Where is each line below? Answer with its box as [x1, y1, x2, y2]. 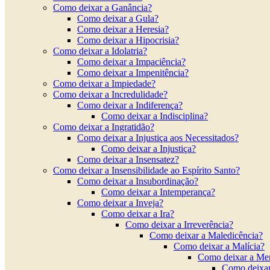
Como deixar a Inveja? [77, 198, 163, 208]
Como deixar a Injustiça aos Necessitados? [77, 133, 239, 143]
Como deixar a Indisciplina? [101, 111, 208, 121]
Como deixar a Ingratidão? [53, 122, 154, 132]
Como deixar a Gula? [77, 13, 159, 24]
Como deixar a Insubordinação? [77, 176, 198, 186]
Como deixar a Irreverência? [125, 219, 233, 230]
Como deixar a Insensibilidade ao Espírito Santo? [53, 165, 240, 175]
